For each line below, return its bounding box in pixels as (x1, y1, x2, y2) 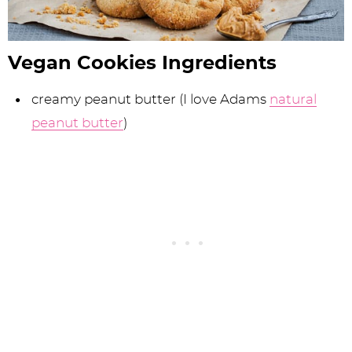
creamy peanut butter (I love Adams (31, 93, 270, 107)
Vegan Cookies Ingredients (8, 54, 277, 74)
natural (269, 93, 317, 107)
